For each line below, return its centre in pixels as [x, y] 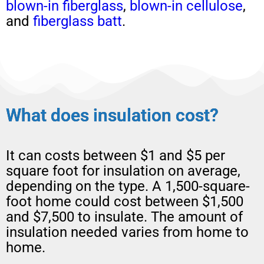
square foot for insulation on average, [123, 171]
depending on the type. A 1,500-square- [128, 187]
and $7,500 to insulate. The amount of [124, 217]
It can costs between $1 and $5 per [115, 156]
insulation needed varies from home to [127, 232]
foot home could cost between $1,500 [125, 202]
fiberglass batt [77, 21]
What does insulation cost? [112, 115]
